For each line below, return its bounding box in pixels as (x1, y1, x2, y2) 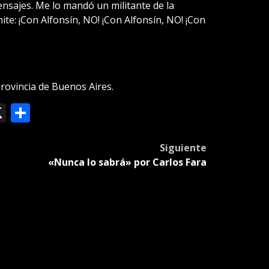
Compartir (29, 99, 121, 125)
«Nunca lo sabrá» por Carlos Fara (47, 155, 207, 169)
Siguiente (159, 141, 207, 154)
